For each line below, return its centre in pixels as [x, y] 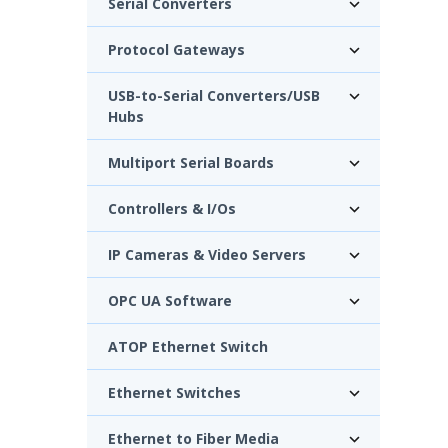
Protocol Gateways [176, 49]
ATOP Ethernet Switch [188, 346]
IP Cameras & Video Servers [207, 254]
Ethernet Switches [174, 392]
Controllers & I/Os [172, 208]
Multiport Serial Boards [191, 162]
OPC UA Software [170, 300]
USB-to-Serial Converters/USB [214, 95]
